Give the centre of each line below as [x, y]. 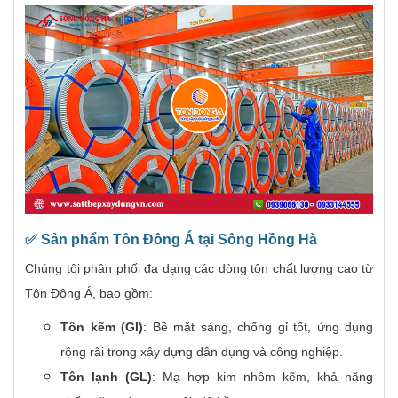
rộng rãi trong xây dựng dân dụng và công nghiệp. [202, 352]
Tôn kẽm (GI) [102, 327]
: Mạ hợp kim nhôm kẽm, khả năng [263, 377]
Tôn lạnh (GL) [106, 377]
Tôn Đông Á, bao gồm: [89, 294]
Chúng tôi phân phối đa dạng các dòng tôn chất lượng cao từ [199, 269]
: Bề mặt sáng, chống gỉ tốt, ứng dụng [258, 327]
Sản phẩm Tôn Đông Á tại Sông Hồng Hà [179, 240]
